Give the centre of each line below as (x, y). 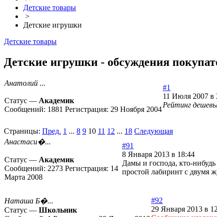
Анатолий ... (25, 83)
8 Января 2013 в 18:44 (158, 155)
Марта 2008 (23, 177)
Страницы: (22, 131)
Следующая (154, 131)
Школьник (58, 210)
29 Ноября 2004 (136, 109)
